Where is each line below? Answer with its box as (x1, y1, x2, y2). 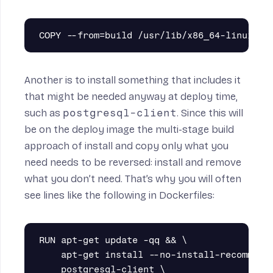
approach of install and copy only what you (24, 140, 229, 153)
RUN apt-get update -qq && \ (39, 235, 187, 246)
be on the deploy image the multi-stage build (24, 123, 234, 136)
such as (24, 107, 63, 120)
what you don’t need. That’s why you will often (24, 172, 241, 186)
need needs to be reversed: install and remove (24, 156, 241, 169)
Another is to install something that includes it (24, 74, 241, 87)
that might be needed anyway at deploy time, (24, 90, 238, 104)
